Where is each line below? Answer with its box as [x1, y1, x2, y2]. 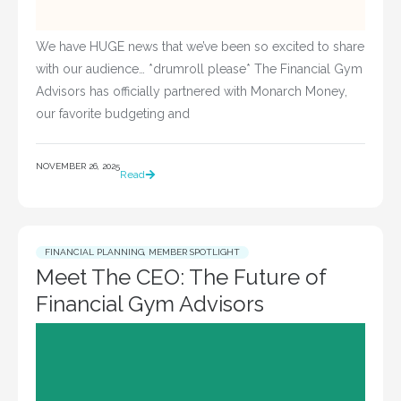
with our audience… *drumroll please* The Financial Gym [36, 61, 363, 76]
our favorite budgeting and [36, 106, 190, 121]
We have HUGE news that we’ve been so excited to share [36, 38, 364, 54]
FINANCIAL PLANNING [45, 247, 144, 258]
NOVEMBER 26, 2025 [36, 161, 120, 172]
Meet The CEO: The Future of [36, 264, 326, 291]
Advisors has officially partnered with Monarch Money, [36, 83, 347, 98]
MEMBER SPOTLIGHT [149, 247, 240, 258]
